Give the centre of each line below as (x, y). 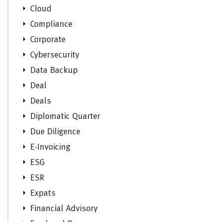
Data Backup (54, 70)
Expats (43, 193)
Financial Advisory (64, 209)
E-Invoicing (50, 147)
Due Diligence (55, 132)
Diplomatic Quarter (65, 116)
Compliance (51, 24)
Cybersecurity (55, 55)
